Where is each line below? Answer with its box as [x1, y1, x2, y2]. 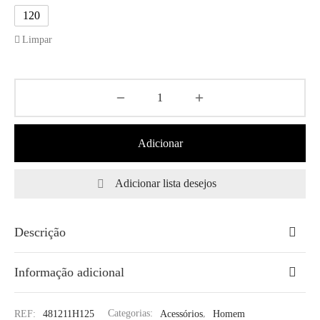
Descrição [14, 224, 66, 239]
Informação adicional [14, 265, 124, 280]
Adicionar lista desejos [115, 177, 216, 190]
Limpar [22, 33, 52, 45]
